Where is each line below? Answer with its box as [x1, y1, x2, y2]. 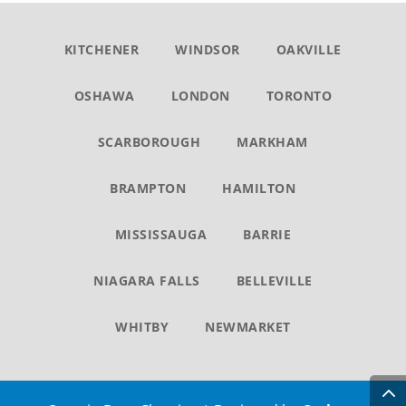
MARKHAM [237, 133, 308, 151]
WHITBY [115, 318, 169, 336]
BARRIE [243, 226, 292, 244]
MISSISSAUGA [114, 226, 208, 244]
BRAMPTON [110, 179, 187, 198]
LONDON [170, 87, 230, 105]
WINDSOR [175, 41, 240, 59]
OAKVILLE [275, 41, 342, 59]
